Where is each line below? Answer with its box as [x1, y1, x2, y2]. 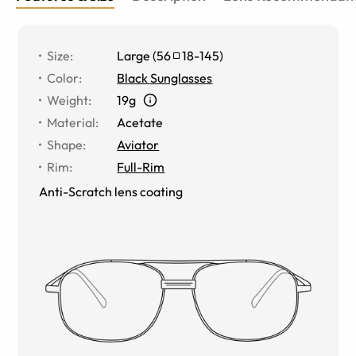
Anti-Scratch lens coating [39, 183, 184, 199]
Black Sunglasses [117, 69, 213, 86]
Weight [47, 91, 89, 108]
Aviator [117, 136, 160, 153]
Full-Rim [117, 158, 165, 175]
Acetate [117, 114, 164, 130]
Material [47, 114, 96, 130]
